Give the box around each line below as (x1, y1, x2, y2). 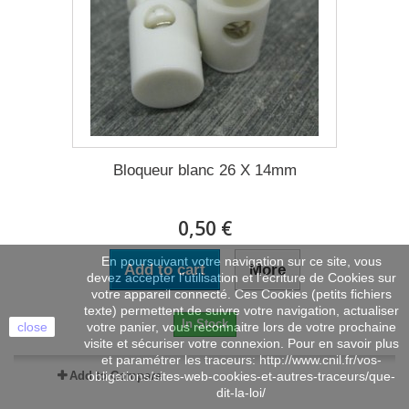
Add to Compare (68, 369, 162, 383)
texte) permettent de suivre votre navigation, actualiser (83, 303, 399, 318)
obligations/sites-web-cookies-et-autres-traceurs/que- (87, 369, 395, 383)
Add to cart (123, 261, 205, 278)
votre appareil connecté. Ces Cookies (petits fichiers (90, 287, 392, 301)
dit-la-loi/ (216, 385, 266, 400)
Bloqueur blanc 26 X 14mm (112, 162, 297, 179)
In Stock (181, 317, 228, 330)
